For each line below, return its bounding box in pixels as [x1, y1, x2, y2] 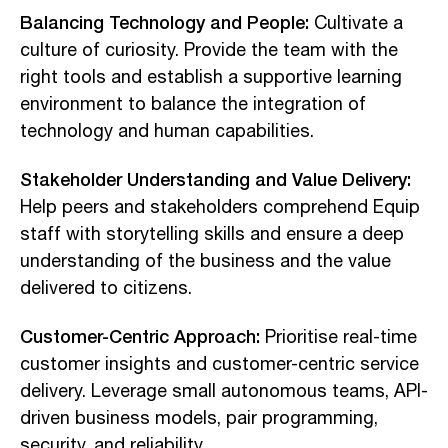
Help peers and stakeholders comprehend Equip [20, 193, 420, 222]
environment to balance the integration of [20, 90, 366, 119]
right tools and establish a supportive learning [20, 63, 402, 92]
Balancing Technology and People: [20, 7, 309, 36]
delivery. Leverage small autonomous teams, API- [20, 377, 428, 406]
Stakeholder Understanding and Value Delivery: [20, 164, 411, 193]
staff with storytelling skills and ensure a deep [20, 220, 404, 249]
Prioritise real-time [260, 323, 417, 352]
